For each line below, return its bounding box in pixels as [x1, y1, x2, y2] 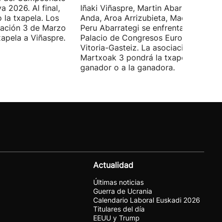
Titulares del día [93, 205, 145, 213]
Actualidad [93, 160, 133, 170]
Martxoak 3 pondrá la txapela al [80, 53, 201, 62]
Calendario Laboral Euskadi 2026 [93, 196, 200, 204]
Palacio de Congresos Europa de [80, 33, 204, 43]
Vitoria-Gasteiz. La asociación [80, 43, 193, 53]
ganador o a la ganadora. [80, 62, 175, 72]
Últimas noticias [93, 178, 144, 186]
